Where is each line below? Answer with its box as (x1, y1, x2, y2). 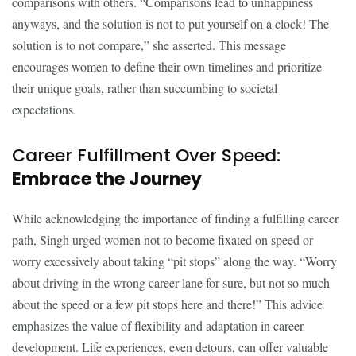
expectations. (12, 101, 76, 118)
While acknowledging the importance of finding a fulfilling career (12, 210, 339, 226)
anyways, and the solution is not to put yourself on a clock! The (12, 15, 329, 32)
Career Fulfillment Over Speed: (12, 143, 281, 168)
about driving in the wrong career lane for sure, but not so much (12, 274, 330, 291)
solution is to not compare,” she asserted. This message (12, 37, 286, 53)
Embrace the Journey (12, 167, 202, 192)
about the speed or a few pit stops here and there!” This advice (12, 296, 323, 312)
